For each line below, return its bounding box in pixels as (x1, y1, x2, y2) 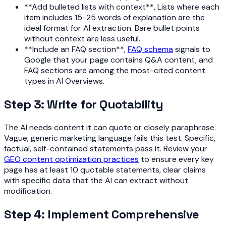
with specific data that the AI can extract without (4, 175, 188, 186)
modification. (4, 185, 52, 196)
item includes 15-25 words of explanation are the (24, 12, 205, 23)
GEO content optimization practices (4, 153, 139, 164)
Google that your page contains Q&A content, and (24, 54, 213, 65)
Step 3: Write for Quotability (4, 96, 163, 112)
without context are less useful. (24, 33, 140, 44)
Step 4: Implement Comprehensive (4, 206, 199, 222)
